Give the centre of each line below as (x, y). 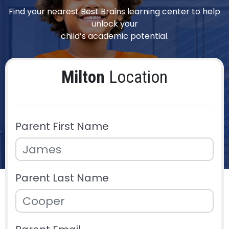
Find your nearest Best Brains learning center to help (114, 12)
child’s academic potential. (114, 36)
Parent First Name (62, 127)
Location (136, 77)
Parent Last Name (62, 178)
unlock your (114, 24)
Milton (83, 77)
